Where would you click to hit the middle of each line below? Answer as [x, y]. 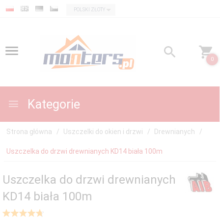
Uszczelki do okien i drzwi [103, 132]
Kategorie [52, 104]
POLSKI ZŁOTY [90, 9]
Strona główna [29, 132]
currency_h [80, 7]
